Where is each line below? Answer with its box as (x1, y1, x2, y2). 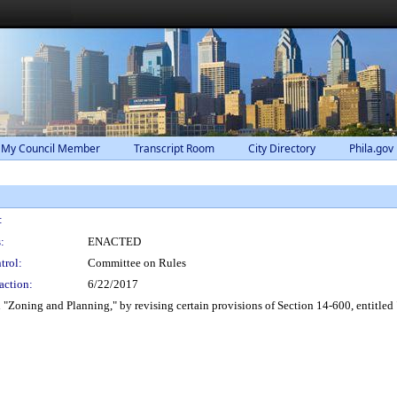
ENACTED (88, 235, 141, 248)
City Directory (248, 141, 315, 156)
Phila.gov (349, 141, 393, 156)
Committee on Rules (88, 256, 186, 269)
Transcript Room (134, 141, 214, 156)
